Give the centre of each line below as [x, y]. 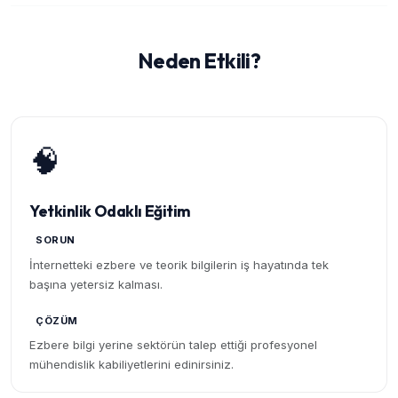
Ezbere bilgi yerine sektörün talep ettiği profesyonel [173, 345]
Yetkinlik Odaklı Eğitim [110, 211]
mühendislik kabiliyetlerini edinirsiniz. [131, 365]
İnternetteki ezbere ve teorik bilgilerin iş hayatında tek [179, 264]
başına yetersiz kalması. [96, 284]
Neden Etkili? [199, 61]
